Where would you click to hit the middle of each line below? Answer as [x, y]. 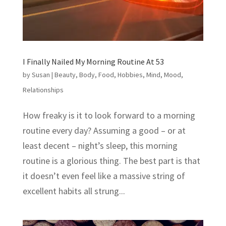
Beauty [65, 75]
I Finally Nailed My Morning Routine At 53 [93, 62]
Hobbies [130, 75]
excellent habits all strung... [74, 191]
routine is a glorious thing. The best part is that [111, 161]
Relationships [43, 90]
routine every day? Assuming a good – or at [104, 131]
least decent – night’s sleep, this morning [100, 146]
